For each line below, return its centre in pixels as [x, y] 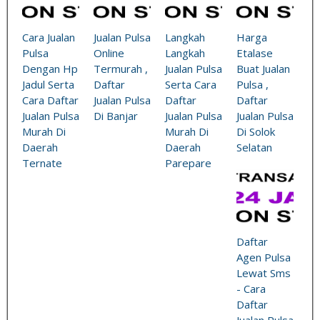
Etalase [255, 53]
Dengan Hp [50, 69]
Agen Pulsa [264, 257]
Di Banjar [116, 116]
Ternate [42, 163]
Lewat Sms [264, 273]
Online [109, 53]
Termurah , [121, 69]
